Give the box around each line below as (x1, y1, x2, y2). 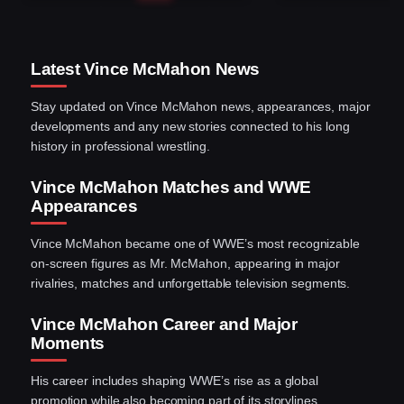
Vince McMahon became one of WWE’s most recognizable (31, 235, 360, 251)
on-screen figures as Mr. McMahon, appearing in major (31, 255, 340, 271)
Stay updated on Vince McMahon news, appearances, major (31, 98, 371, 114)
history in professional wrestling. (31, 138, 210, 153)
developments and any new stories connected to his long (31, 118, 350, 133)
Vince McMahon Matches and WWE (31, 177, 311, 197)
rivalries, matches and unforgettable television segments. (31, 275, 351, 290)
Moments (31, 333, 105, 353)
